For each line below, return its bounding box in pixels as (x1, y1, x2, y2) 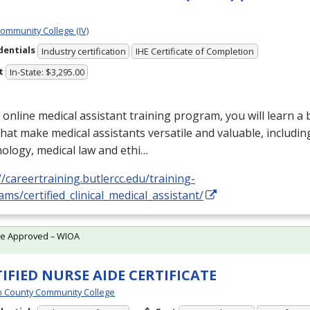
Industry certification (41, 44, 126, 57)
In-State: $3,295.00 (9, 66, 84, 79)
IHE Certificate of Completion (136, 44, 255, 57)
